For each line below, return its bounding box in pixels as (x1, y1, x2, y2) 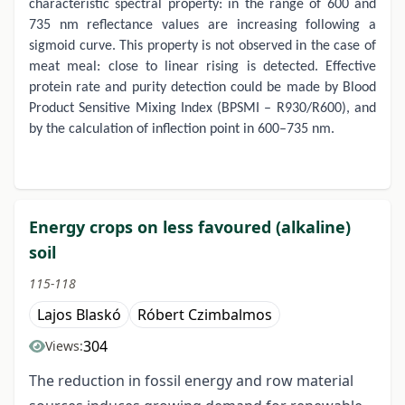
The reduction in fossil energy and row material (29, 371, 353, 391)
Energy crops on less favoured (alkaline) (29, 216, 351, 239)
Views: (45, 337, 83, 355)
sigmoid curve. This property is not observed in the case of (29, 39, 376, 54)
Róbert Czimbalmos (137, 305, 272, 325)
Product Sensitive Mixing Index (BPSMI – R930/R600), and (29, 101, 376, 117)
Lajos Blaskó (37, 305, 121, 325)
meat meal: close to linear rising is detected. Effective (29, 60, 376, 75)
